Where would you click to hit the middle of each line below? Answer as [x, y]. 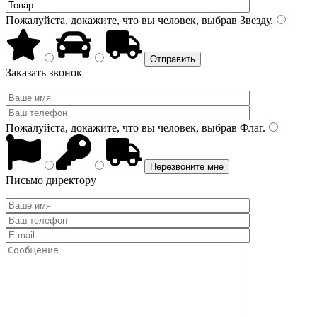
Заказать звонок [44, 73]
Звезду [254, 20]
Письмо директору [51, 180]
